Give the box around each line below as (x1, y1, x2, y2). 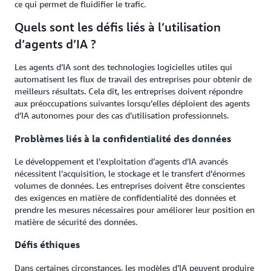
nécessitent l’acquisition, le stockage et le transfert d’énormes (15, 168, 245, 178)
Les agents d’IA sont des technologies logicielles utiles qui (15, 62, 232, 73)
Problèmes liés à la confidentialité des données (15, 132, 231, 145)
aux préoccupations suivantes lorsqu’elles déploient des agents (15, 98, 250, 109)
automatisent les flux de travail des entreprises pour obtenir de (15, 74, 252, 85)
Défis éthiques (15, 238, 80, 251)
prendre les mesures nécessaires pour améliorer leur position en (15, 204, 255, 215)
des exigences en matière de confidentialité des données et (15, 192, 236, 203)
